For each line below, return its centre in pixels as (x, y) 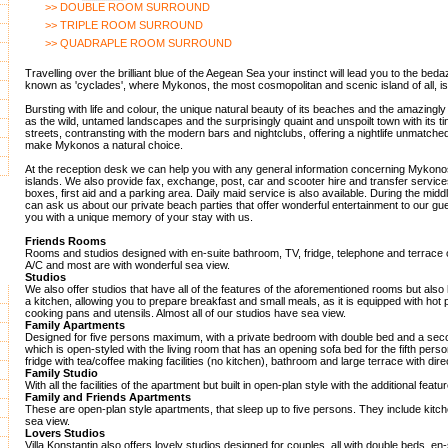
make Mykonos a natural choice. (104, 145)
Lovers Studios (65, 433)
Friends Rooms (65, 241)
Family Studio (61, 373)
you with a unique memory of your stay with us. (139, 217)
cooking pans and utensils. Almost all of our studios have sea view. (185, 313)
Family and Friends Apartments (108, 397)
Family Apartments (75, 325)
